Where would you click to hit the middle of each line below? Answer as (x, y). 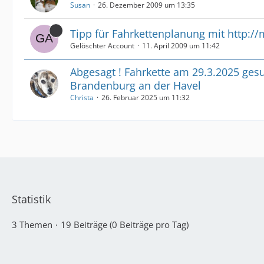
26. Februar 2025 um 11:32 (146, 97)
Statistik (31, 199)
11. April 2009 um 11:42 (181, 45)
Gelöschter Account (102, 45)
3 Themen (32, 225)
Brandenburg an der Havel (136, 85)
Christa (82, 97)
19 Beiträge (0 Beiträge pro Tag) (125, 225)
